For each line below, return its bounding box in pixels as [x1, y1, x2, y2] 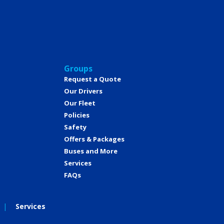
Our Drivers [64, 86, 102, 96]
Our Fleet [64, 98, 95, 108]
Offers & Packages [64, 134, 124, 144]
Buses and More [64, 146, 117, 156]
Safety [64, 122, 86, 132]
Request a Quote [64, 74, 121, 84]
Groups [64, 63, 92, 74]
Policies [64, 110, 89, 120]
